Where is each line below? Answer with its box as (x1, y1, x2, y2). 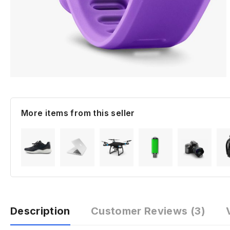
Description (10, 205, 70, 218)
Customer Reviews (90, 205, 190, 218)
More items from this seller (21, 108, 135, 119)
